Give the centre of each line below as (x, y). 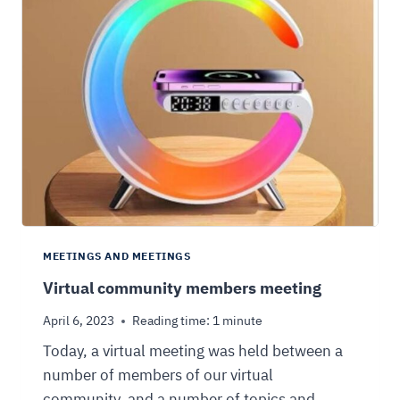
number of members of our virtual (158, 376)
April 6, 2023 (79, 321)
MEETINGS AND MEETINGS (117, 256)
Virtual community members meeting (182, 287)
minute (242, 321)
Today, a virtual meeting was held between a (193, 352)
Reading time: (171, 321)
